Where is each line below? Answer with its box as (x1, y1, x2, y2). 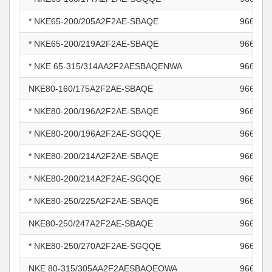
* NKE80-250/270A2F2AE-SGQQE (29, 241, 161, 251)
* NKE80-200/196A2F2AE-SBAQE (29, 106, 158, 116)
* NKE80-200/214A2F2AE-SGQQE (29, 174, 161, 183)
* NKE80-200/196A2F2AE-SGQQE (29, 129, 161, 138)
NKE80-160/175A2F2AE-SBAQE (29, 84, 153, 93)
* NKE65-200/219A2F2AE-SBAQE (29, 39, 158, 49)
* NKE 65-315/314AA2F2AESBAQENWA (29, 61, 182, 71)
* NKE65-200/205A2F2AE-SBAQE (29, 16, 158, 26)
